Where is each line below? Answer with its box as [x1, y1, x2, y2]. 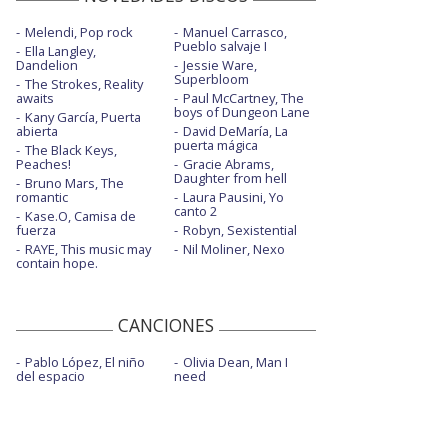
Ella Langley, [25, 41, 96, 60]
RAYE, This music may [25, 239, 151, 258]
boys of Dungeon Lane [173, 102, 310, 121]
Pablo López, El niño [25, 352, 145, 371]
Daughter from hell [173, 168, 287, 187]
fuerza [16, 220, 56, 239]
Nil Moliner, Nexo [182, 239, 285, 258]
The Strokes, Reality [25, 74, 143, 93]
